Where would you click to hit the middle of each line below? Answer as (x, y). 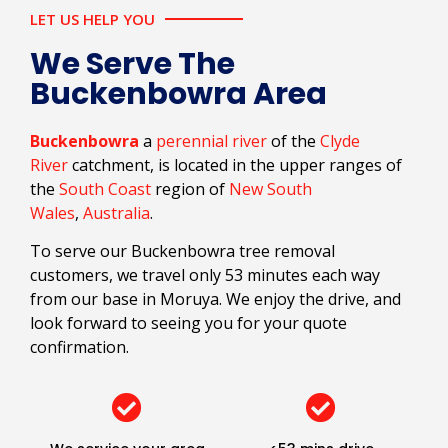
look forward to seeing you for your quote (188, 323)
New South (270, 188)
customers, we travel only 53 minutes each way (205, 275)
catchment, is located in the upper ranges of (235, 164)
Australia (116, 212)
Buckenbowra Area (178, 93)
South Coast (105, 188)
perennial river (211, 140)
